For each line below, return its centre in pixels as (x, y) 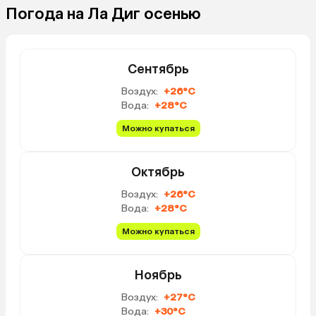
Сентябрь (158, 69)
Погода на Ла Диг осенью (103, 13)
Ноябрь (158, 275)
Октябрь (158, 172)
